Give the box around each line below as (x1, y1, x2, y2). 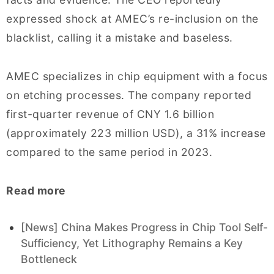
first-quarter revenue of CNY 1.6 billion (6, 108, 214, 121)
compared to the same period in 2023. (6, 146, 212, 159)
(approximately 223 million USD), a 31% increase (6, 127, 266, 140)
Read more (6, 184, 66, 198)
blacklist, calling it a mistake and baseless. (6, 31, 233, 45)
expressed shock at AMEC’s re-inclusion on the (6, 12, 259, 26)
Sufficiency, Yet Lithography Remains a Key (21, 237, 243, 250)
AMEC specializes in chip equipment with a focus (6, 70, 268, 83)
